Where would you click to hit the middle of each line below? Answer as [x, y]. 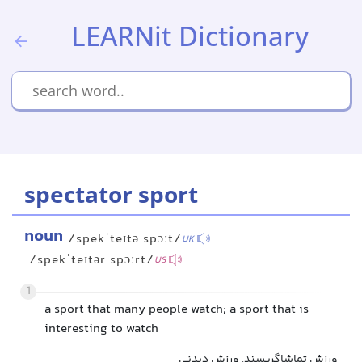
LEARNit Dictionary [190, 36]
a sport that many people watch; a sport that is [177, 310]
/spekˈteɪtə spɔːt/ [125, 240]
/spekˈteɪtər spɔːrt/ [92, 261]
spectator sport [111, 194]
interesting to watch [101, 329]
